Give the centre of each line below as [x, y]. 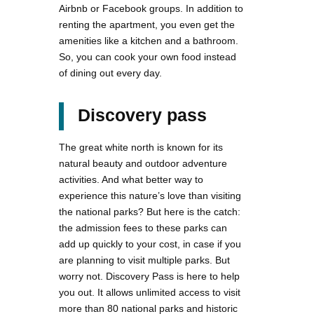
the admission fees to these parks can [143, 227]
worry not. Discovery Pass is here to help [149, 276]
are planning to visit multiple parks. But [144, 260]
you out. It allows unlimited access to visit [150, 292]
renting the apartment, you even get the [147, 24]
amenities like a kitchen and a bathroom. [149, 40]
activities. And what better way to [131, 179]
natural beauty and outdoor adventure [143, 163]
